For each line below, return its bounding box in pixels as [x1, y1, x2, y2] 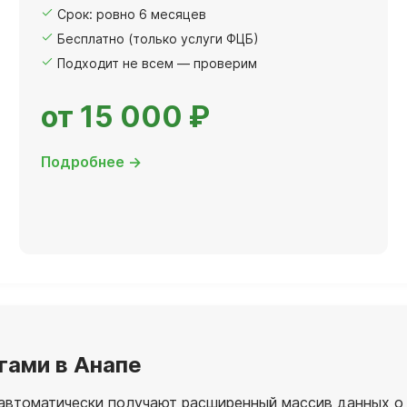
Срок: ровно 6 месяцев [57, 5, 206, 22]
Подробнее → [41, 152, 142, 171]
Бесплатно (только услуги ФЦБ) [57, 30, 259, 46]
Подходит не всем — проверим [57, 55, 257, 71]
